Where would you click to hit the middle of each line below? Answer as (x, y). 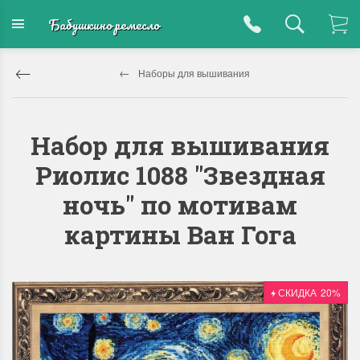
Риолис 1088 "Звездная (180, 175)
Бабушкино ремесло (104, 24)
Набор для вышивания (180, 145)
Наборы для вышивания (194, 73)
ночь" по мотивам (180, 205)
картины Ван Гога (180, 234)
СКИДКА (297, 292)
